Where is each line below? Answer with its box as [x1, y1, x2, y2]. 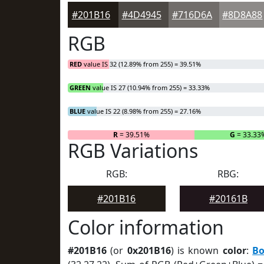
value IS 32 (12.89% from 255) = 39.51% [82, 60, 201, 68]
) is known [170, 244, 223, 257]
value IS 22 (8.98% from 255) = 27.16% [85, 107, 201, 115]
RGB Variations [68, 138, 198, 163]
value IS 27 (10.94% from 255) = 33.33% [91, 83, 210, 92]
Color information [68, 214, 224, 240]
